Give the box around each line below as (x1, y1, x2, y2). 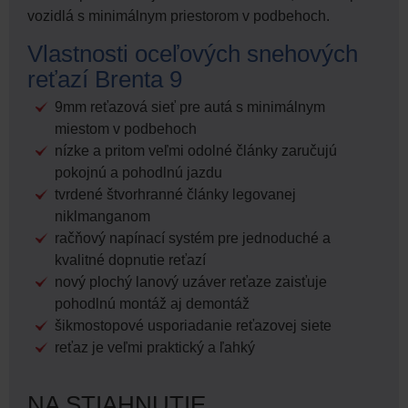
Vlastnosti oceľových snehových (27, 40, 358, 68)
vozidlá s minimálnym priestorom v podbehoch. (27, 8, 330, 25)
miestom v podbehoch (55, 121, 197, 138)
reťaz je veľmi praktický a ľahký (55, 340, 255, 356)
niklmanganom (55, 209, 150, 225)
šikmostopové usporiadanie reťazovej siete (55, 318, 331, 334)
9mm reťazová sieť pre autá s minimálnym (55, 99, 325, 116)
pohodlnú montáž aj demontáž (55, 296, 250, 312)
